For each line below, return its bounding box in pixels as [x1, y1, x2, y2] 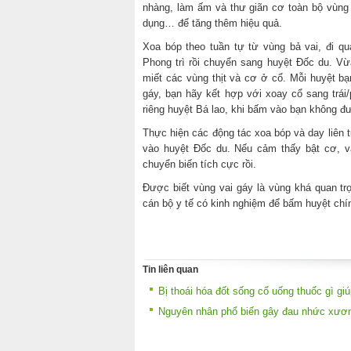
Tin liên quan [143, 263, 198, 275]
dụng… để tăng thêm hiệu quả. [143, 17, 282, 30]
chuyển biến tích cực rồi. [143, 158, 256, 171]
